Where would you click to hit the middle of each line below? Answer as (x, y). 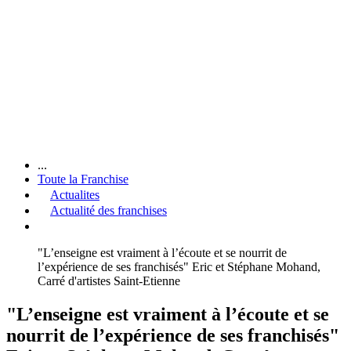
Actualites (75, 194)
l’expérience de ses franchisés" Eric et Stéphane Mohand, (179, 266)
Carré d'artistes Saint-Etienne (109, 280)
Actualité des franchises (109, 210)
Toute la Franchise (83, 179)
